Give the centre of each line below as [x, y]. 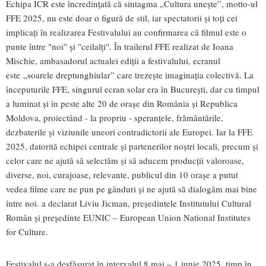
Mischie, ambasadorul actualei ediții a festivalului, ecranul [113, 60]
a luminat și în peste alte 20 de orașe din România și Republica [122, 103]
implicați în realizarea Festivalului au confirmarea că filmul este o [126, 32]
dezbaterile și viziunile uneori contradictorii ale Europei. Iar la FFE [129, 132]
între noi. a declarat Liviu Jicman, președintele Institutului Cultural [129, 203]
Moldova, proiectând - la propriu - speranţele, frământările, [115, 117]
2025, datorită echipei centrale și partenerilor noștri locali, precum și [132, 146]
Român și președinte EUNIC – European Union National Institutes [128, 217]
